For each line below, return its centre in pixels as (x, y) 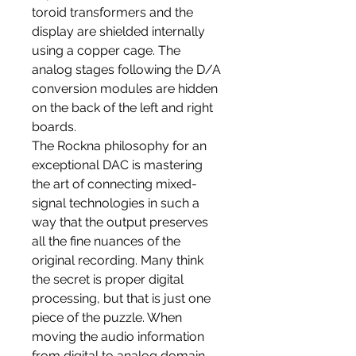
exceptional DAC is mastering (117, 165)
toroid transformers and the (112, 13)
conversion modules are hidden (125, 89)
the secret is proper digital (108, 280)
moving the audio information (118, 337)
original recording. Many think (118, 261)
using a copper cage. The (106, 51)
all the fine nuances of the (106, 242)
